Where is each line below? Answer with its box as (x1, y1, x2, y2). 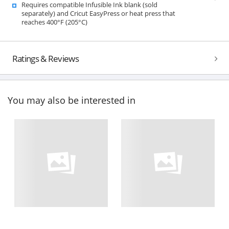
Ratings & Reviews (12, 52, 79, 64)
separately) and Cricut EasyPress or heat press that (21, 8, 175, 18)
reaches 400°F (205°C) (21, 17, 87, 27)
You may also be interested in (8, 94, 135, 107)
